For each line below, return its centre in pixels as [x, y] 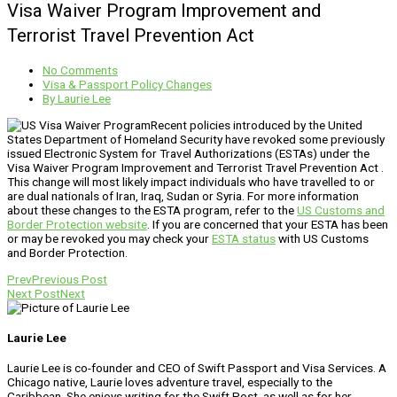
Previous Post [70, 279]
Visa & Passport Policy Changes [127, 85]
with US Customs [322, 238]
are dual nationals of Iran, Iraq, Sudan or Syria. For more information [183, 195]
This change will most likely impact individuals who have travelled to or [191, 181]
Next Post [34, 293]
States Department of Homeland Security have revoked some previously [196, 139]
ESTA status [244, 238]
